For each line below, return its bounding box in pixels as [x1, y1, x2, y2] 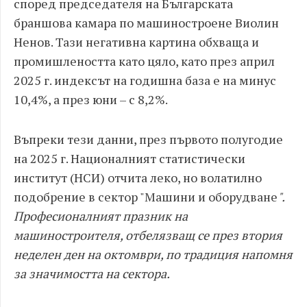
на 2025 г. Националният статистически [14, 150, 245, 167]
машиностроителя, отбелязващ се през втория [14, 227, 282, 243]
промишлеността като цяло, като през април [14, 53, 275, 69]
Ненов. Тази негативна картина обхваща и [14, 34, 259, 50]
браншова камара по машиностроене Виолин [14, 14, 279, 31]
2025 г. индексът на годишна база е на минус [14, 72, 276, 88]
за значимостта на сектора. [14, 265, 170, 282]
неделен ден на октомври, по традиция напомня [14, 246, 293, 262]
